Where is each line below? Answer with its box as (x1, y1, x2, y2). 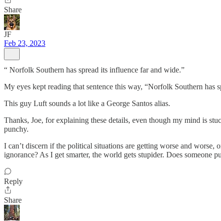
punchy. (4, 125, 29, 133)
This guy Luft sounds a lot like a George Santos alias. (4, 99, 170, 108)
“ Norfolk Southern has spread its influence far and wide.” (4, 66, 184, 74)
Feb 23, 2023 (4, 39, 45, 47)
